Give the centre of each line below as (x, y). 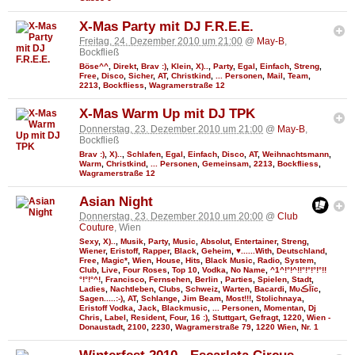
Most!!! (239, 298)
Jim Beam (202, 298)
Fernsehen (170, 279)
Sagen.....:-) (101, 298)
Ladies (92, 288)
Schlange (159, 298)
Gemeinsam (225, 163)
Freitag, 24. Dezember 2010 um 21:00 (161, 42)
